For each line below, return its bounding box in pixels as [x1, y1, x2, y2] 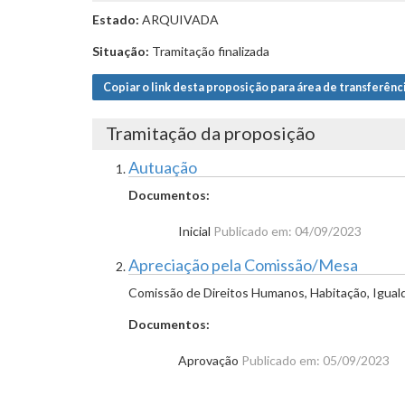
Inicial [178, 223, 213, 239]
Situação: [92, 43, 149, 59]
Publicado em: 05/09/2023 [241, 353, 390, 368]
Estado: [92, 12, 139, 27]
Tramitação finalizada [149, 43, 269, 59]
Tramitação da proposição [106, 122, 316, 144]
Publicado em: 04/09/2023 [213, 223, 362, 239]
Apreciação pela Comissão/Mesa [128, 255, 358, 275]
